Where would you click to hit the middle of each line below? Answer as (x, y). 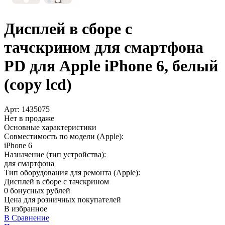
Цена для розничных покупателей (63, 199)
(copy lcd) (38, 85)
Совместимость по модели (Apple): (64, 136)
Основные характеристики (50, 127)
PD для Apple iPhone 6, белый (111, 66)
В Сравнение (27, 217)
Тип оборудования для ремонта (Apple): (72, 172)
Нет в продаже (29, 118)
